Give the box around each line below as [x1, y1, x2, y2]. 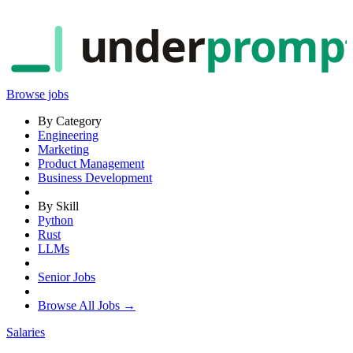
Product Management [38, 156, 144, 170]
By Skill [38, 199, 79, 213]
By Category [38, 113, 102, 128]
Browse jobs [6, 87, 69, 101]
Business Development [38, 170, 152, 184]
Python [38, 213, 73, 227]
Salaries [6, 325, 45, 339]
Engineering [38, 128, 98, 142]
